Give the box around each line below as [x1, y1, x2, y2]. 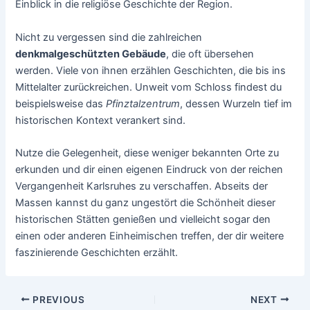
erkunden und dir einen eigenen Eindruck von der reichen [15, 163, 284, 176]
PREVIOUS [30, 293, 85, 305]
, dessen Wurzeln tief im [180, 97, 293, 110]
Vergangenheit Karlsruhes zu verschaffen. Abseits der [15, 179, 268, 192]
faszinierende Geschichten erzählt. [15, 246, 179, 259]
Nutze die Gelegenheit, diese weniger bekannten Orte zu [15, 146, 280, 159]
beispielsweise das [15, 97, 107, 110]
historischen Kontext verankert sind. [15, 113, 186, 127]
